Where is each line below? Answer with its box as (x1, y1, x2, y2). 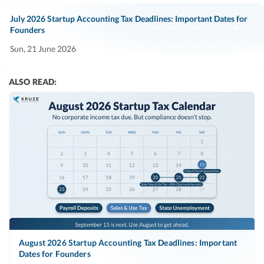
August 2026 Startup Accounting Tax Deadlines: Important (19, 237, 237, 248)
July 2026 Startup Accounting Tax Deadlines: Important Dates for (10, 14, 247, 24)
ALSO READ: (9, 77, 57, 87)
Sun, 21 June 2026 (10, 44, 76, 54)
